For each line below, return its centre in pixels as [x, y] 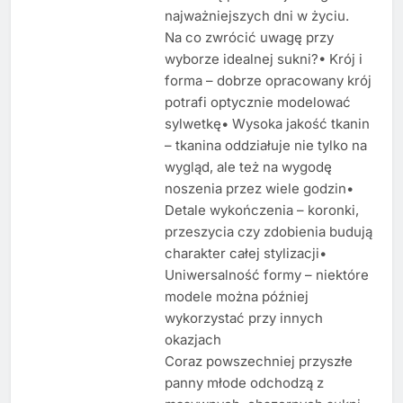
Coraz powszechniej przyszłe [258, 361]
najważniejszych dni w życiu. [256, 15]
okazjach [193, 339]
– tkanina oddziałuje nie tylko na [265, 145]
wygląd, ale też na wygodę [248, 166]
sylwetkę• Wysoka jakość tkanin [267, 123]
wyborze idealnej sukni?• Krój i [263, 58]
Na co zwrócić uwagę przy [249, 37]
